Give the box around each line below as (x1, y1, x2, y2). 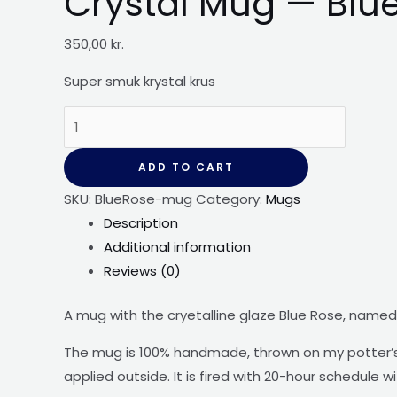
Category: (196, 190, 266, 208)
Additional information (104, 237, 251, 256)
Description (104, 214, 178, 232)
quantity (63, 251, 119, 270)
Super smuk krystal (64, 71, 186, 90)
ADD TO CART (138, 160, 234, 175)
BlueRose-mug (95, 190, 192, 208)
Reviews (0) (104, 261, 181, 280)
